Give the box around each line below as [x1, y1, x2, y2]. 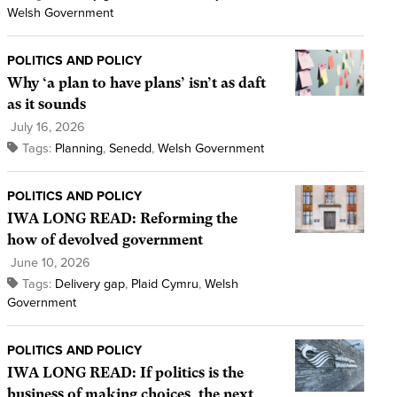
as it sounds [6, 96, 86, 113]
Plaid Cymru [130, 276, 198, 292]
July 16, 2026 [6, 120, 85, 136]
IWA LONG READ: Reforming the [6, 210, 237, 228]
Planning [54, 141, 103, 157]
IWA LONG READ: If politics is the [6, 364, 244, 382]
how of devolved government [6, 231, 203, 249]
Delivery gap [54, 276, 125, 292]
